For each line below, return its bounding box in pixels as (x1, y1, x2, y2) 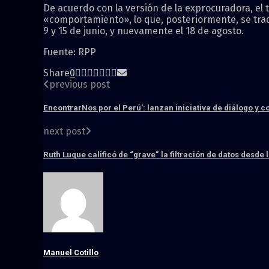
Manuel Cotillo (43, 248, 98, 258)
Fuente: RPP (43, 46, 96, 58)
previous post (49, 78, 110, 90)
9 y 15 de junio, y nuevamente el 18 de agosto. (43, 25, 244, 37)
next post (43, 125, 85, 137)
